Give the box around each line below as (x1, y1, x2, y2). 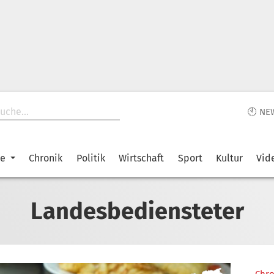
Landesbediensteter (30, 196, 244, 225)
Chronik (29, 152, 63, 164)
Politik (76, 152, 105, 164)
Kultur (215, 152, 243, 164)
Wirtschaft (119, 152, 165, 164)
